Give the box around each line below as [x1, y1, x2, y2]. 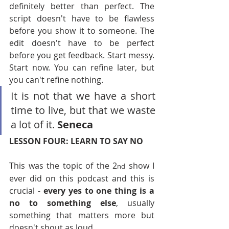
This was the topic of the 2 [9, 160, 117, 171]
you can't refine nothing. [9, 74, 103, 85]
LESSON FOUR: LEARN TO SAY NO [9, 135, 143, 147]
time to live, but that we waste [11, 103, 155, 117]
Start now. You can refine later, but [9, 62, 154, 73]
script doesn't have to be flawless [9, 13, 154, 24]
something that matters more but [9, 210, 154, 221]
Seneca [57, 118, 93, 131]
